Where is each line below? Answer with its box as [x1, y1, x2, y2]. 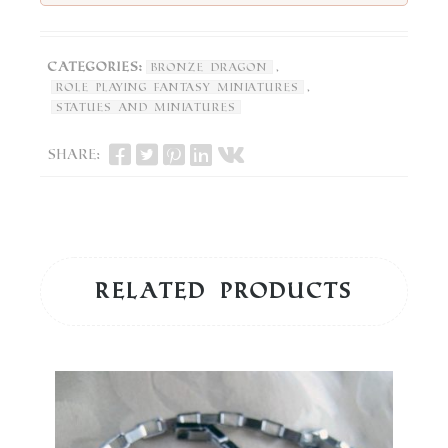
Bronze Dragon [151, 61, 268, 72]
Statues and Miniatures [56, 101, 236, 112]
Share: [48, 148, 101, 162]
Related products [95, 280, 353, 301]
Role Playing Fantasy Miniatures [56, 81, 299, 92]
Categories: [48, 60, 143, 73]
